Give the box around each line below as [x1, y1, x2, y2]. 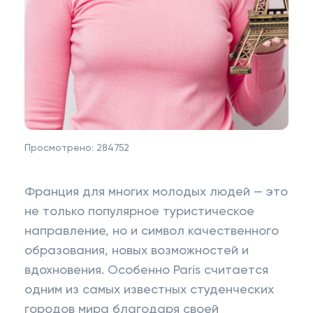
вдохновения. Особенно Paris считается [24, 264, 268, 277]
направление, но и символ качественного [24, 225, 279, 238]
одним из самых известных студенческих [24, 284, 274, 296]
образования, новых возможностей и [24, 245, 249, 257]
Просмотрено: [24, 143, 96, 153]
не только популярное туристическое [24, 205, 254, 218]
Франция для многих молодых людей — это [24, 186, 288, 198]
